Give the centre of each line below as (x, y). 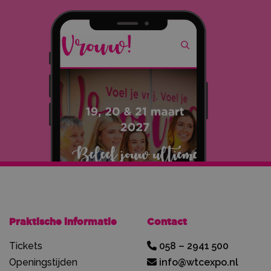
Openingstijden (43, 263)
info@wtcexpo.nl (198, 263)
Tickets (26, 246)
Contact (167, 222)
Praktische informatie (63, 222)
